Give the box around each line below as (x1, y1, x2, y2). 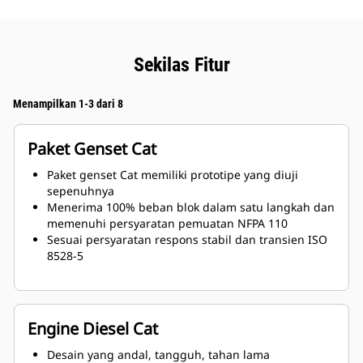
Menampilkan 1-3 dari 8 (13, 97, 123, 111)
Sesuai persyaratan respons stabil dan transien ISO (47, 232, 327, 248)
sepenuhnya (47, 183, 114, 199)
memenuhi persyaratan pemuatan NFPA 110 (47, 216, 288, 232)
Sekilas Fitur (133, 53, 230, 77)
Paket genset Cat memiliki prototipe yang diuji (47, 167, 298, 183)
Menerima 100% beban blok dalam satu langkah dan (47, 199, 335, 216)
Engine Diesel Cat (28, 318, 158, 340)
